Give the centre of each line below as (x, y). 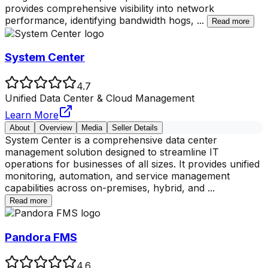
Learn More (32, 115)
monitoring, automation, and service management (117, 176)
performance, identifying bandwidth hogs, (101, 20)
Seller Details (135, 127)
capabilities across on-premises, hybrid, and (106, 188)
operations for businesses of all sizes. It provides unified (132, 164)
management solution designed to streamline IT (112, 152)
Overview (56, 127)
